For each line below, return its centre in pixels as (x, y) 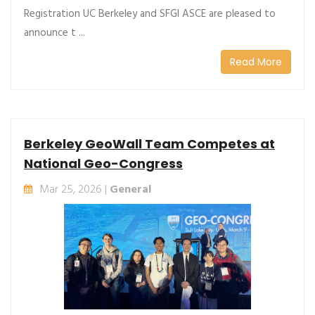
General (130, 189)
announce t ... (54, 33)
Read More (256, 62)
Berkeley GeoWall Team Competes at (149, 143)
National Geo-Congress (103, 163)
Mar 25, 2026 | (75, 189)
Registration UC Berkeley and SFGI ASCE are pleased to (150, 14)
